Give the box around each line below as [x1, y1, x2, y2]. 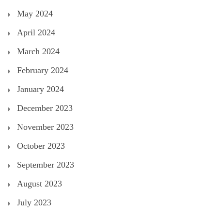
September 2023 [17, 160, 74, 170]
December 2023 [17, 103, 73, 113]
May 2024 [17, 9, 53, 19]
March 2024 [17, 46, 60, 57]
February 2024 [17, 65, 68, 76]
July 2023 [17, 198, 51, 208]
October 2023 [17, 141, 65, 151]
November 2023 [17, 122, 74, 132]
